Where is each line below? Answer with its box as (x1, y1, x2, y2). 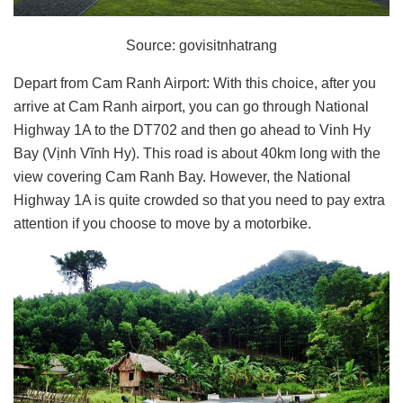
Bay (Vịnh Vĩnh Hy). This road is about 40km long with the (13, 146, 381, 162)
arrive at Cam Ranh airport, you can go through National (13, 99, 369, 115)
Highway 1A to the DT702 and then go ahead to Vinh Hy (13, 122, 371, 139)
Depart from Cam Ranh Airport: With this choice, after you (13, 76, 376, 92)
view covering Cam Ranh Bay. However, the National (13, 169, 351, 185)
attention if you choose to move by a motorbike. (13, 216, 311, 232)
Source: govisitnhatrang (126, 38, 277, 54)
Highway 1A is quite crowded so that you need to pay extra (13, 193, 385, 209)
